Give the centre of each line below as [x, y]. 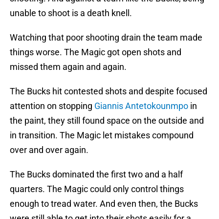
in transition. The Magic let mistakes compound [102, 135]
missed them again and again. [68, 67]
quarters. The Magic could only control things [97, 189]
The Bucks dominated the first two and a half [96, 175]
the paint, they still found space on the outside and [107, 121]
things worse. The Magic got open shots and [96, 52]
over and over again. [49, 150]
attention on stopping [52, 106]
